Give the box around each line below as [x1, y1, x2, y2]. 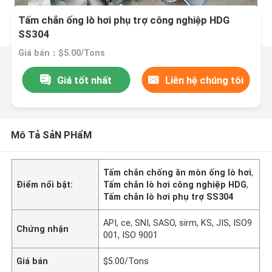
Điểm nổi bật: [16, 179, 73, 189]
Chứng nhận [16, 223, 69, 234]
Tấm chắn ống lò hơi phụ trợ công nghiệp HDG [18, 14, 230, 27]
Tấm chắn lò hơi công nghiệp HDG [103, 179, 247, 189]
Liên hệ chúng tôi [165, 73, 244, 86]
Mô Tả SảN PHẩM [10, 128, 92, 141]
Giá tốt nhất [57, 73, 112, 86]
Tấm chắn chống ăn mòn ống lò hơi [103, 167, 252, 177]
